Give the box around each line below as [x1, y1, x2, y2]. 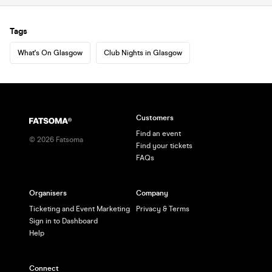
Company [136, 189, 168, 197]
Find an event [136, 129, 181, 138]
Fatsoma [54, 135, 83, 144]
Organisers [29, 189, 67, 197]
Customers [136, 114, 174, 122]
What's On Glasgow [18, 48, 83, 57]
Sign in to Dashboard [29, 217, 98, 225]
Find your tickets [136, 141, 192, 150]
